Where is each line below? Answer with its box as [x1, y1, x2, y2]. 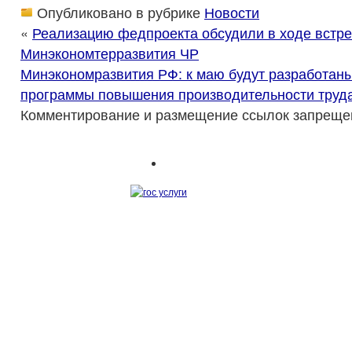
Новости [204, 2, 259, 22]
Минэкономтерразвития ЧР [20, 43, 199, 63]
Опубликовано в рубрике [33, 2, 204, 22]
